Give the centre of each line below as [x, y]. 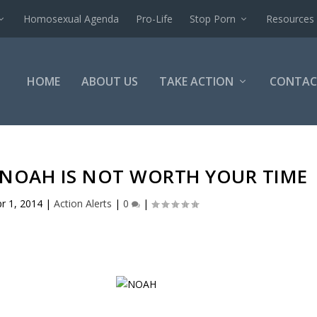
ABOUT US [109, 81]
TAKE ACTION [196, 81]
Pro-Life [155, 18]
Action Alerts [83, 203]
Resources [290, 18]
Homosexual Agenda [71, 18]
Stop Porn [213, 18]
